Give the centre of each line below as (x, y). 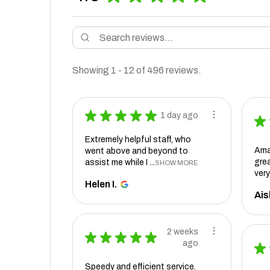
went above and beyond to (136, 151)
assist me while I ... (120, 162)
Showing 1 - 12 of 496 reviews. (137, 70)
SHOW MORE (176, 162)
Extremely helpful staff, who (138, 139)
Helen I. (101, 184)
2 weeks (182, 231)
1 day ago (179, 116)
